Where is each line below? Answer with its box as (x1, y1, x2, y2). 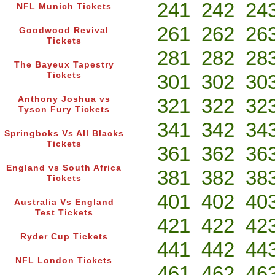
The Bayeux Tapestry (14, 60, 114, 70)
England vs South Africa (6, 163, 122, 173)
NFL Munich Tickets (16, 2, 112, 12)
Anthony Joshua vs (17, 95, 110, 104)
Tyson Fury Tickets (18, 105, 110, 115)
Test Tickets (34, 208, 93, 218)
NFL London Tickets (15, 256, 112, 266)
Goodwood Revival (19, 26, 109, 36)
